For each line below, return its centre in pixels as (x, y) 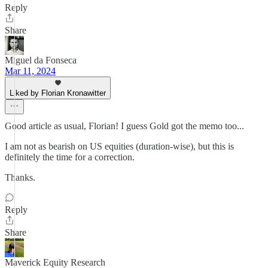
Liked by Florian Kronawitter (58, 93)
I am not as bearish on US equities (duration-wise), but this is (119, 146)
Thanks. (20, 177)
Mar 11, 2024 (30, 71)
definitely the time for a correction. (70, 157)
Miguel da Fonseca (41, 60)
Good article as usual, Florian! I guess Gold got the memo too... (124, 126)
